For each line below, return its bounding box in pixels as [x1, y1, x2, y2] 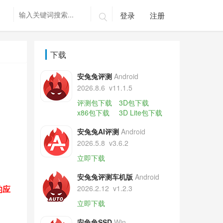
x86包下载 [77, 108, 110, 117]
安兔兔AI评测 [77, 126, 119, 136]
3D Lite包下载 [118, 108, 162, 117]
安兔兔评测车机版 [77, 172, 133, 182]
